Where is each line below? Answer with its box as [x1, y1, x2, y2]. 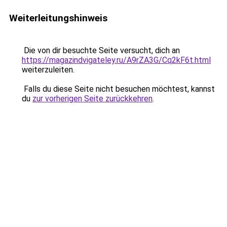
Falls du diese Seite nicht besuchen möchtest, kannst [22, 84, 215, 94]
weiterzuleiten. [22, 65, 74, 74]
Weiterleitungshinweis [9, 12, 107, 24]
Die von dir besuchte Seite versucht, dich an [22, 46, 180, 55]
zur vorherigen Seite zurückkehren [32, 94, 153, 103]
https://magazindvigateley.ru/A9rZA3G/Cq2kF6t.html [22, 55, 211, 65]
